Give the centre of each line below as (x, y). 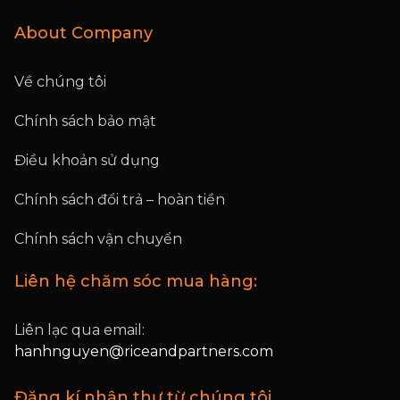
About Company (83, 33)
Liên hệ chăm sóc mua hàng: (136, 281)
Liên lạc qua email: (79, 330)
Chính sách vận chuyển (98, 239)
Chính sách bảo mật (85, 121)
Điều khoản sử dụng (87, 160)
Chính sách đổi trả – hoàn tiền (120, 200)
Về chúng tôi (60, 82)
